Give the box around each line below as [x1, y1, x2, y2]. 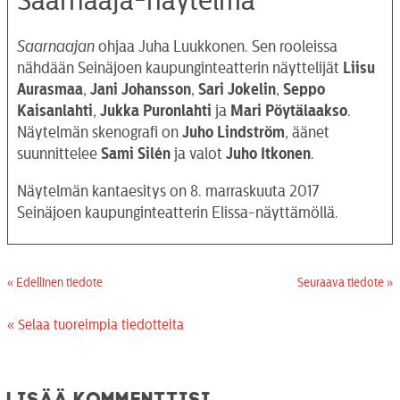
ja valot [171, 145, 226, 162]
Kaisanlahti [17, 102, 93, 119]
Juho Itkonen [226, 145, 311, 162]
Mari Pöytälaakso [230, 102, 347, 119]
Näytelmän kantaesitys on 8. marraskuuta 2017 [17, 182, 319, 199]
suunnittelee [17, 145, 101, 162]
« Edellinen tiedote [7, 276, 103, 289]
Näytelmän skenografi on [17, 123, 182, 140]
